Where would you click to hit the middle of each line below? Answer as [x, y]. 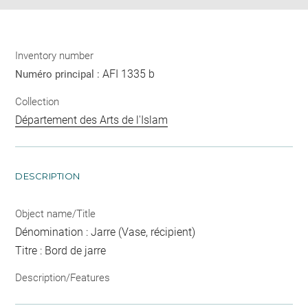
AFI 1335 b [129, 74]
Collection [37, 101]
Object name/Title [56, 213]
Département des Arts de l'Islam [92, 120]
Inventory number [55, 56]
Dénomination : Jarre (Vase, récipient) [106, 232]
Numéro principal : [59, 75]
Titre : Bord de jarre [61, 250]
